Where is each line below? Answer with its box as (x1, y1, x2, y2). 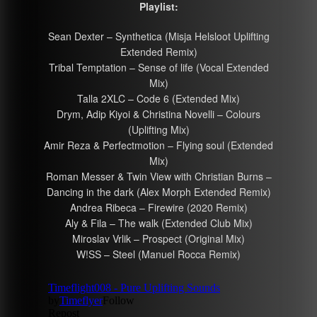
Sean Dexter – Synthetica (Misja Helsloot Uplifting (47, 28, 270, 43)
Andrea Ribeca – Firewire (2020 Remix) (69, 200, 248, 214)
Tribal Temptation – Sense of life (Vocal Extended (48, 59, 269, 74)
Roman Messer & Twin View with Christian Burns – (45, 168, 272, 183)
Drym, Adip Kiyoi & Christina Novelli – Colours (57, 106, 260, 121)
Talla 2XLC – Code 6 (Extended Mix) (77, 91, 240, 105)
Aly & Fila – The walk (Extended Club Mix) (64, 215, 253, 230)
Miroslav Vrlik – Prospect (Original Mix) (72, 231, 245, 246)
